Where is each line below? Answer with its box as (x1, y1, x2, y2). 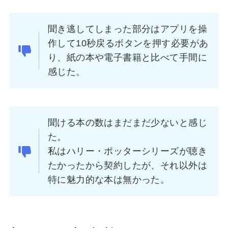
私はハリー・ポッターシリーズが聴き (48, 146, 207, 156)
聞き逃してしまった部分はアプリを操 (48, 24, 207, 35)
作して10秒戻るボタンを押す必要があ (48, 38, 209, 49)
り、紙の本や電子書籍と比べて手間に (48, 52, 207, 63)
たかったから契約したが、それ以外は (48, 160, 207, 170)
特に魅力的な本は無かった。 (48, 174, 170, 185)
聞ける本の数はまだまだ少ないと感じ (48, 117, 207, 128)
